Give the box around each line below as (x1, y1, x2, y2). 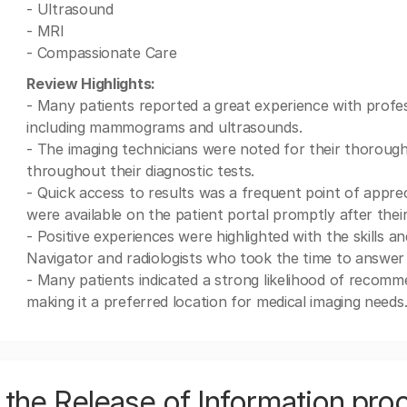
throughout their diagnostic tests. (26, 162, 255, 180)
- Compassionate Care (26, 44, 177, 62)
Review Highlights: (26, 74, 155, 93)
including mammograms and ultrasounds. (26, 118, 303, 136)
